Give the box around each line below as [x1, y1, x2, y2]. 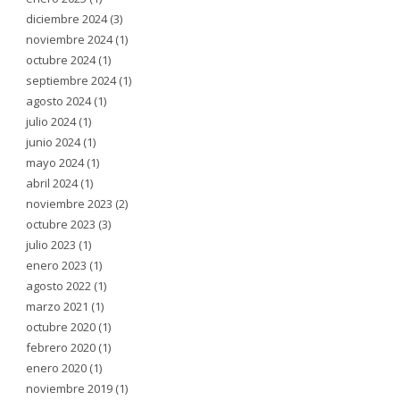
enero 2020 [26, 359, 87, 376]
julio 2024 [26, 112, 77, 129]
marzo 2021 [26, 297, 89, 314]
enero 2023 [26, 256, 87, 273]
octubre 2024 [26, 51, 96, 68]
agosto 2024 [26, 92, 92, 109]
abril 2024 [26, 174, 79, 191]
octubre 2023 [26, 215, 96, 232]
